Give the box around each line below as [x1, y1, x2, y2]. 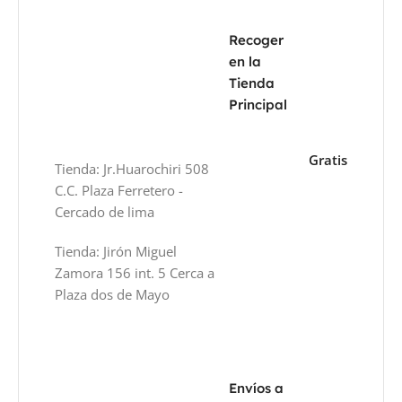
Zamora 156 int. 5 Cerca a [55, 263, 215, 282]
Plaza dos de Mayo [55, 284, 170, 303]
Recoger [229, 31, 284, 48]
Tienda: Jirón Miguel [55, 241, 178, 260]
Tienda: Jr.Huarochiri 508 [55, 159, 210, 178]
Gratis [308, 150, 347, 169]
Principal [229, 95, 288, 113]
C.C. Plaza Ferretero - [55, 180, 184, 199]
